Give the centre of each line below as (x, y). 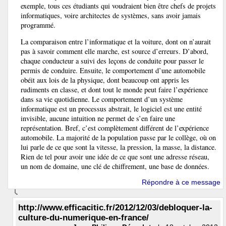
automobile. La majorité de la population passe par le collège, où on (118, 138)
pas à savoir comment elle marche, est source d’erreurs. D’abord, (115, 51)
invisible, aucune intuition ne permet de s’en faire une (98, 119)
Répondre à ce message (181, 182)
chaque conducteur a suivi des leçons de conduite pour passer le (112, 61)
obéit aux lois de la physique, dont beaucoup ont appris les (105, 80)
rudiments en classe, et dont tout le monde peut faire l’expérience (114, 90)
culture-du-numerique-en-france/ (83, 218)
